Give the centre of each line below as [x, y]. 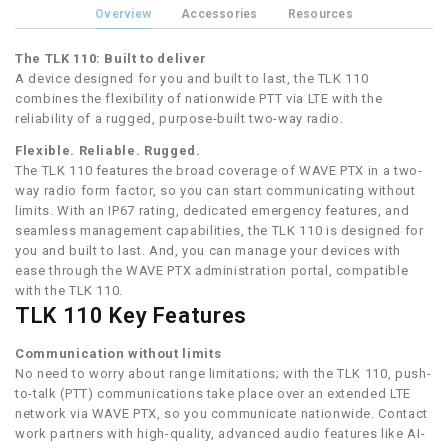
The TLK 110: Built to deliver [111, 59]
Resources [320, 14]
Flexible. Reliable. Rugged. [108, 151]
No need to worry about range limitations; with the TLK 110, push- [223, 374]
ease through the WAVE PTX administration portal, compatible [212, 271]
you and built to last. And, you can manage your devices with [208, 251]
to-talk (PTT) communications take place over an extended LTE [213, 394]
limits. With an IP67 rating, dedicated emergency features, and [212, 211]
